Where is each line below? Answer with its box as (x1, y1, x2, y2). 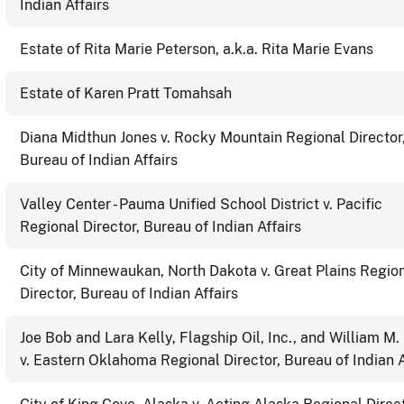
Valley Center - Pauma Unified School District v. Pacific (20, 195, 382, 213)
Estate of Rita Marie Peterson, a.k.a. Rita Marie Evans (20, 40, 373, 58)
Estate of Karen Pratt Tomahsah (20, 84, 232, 102)
